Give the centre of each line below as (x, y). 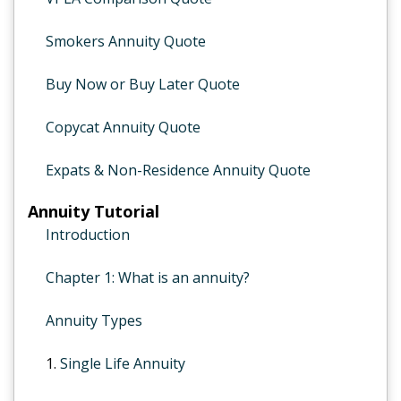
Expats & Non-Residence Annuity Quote (178, 170)
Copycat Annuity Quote (123, 127)
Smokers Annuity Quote (126, 41)
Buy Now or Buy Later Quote (143, 84)
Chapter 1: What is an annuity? (148, 277)
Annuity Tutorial (94, 211)
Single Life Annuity (123, 363)
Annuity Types (94, 320)
